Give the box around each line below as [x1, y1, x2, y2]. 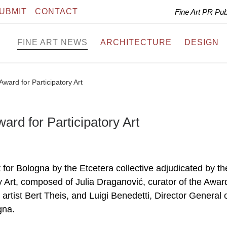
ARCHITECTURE [100, 38, 172, 47]
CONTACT [35, 7, 78, 16]
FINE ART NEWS [17, 38, 88, 47]
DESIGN [184, 38, 219, 47]
